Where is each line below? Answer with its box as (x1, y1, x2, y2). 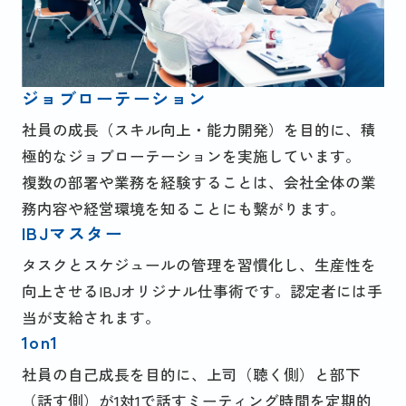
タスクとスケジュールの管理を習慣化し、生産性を (21, 254, 376, 276)
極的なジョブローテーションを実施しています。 (21, 145, 361, 168)
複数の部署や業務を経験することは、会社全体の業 (21, 171, 376, 194)
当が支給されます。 (21, 306, 160, 329)
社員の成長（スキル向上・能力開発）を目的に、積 (21, 119, 376, 141)
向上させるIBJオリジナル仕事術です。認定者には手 (21, 280, 382, 303)
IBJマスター (21, 220, 124, 246)
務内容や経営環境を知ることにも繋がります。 (21, 198, 345, 220)
